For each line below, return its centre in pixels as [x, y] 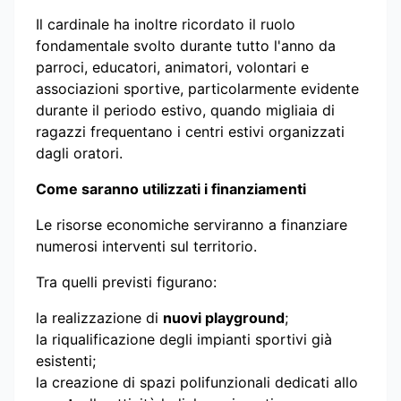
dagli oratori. [79, 153]
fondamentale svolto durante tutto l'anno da [186, 45]
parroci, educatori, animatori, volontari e [172, 67]
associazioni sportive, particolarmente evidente [197, 88]
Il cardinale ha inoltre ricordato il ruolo [166, 24]
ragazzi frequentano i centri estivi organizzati [190, 131]
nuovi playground [224, 317]
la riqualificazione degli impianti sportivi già [184, 339]
